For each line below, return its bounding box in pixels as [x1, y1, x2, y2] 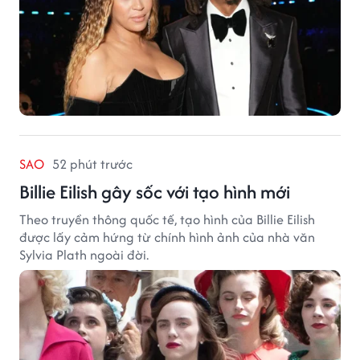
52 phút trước [52, 153, 133, 174]
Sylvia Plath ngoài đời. [19, 244, 149, 264]
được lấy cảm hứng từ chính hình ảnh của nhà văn [19, 227, 315, 247]
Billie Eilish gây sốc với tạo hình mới [19, 178, 290, 205]
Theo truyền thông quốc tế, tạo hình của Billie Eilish [19, 209, 315, 229]
